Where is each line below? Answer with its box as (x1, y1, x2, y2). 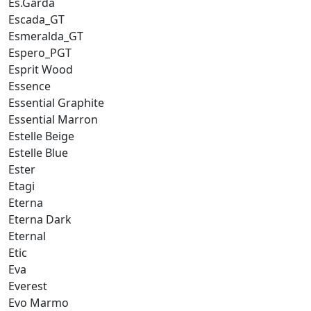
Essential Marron (8, 111, 98, 127)
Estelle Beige (8, 128, 74, 144)
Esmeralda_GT (8, 28, 83, 44)
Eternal (8, 228, 46, 244)
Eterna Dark (8, 211, 72, 227)
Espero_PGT (8, 44, 72, 60)
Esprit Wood (8, 61, 73, 77)
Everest (8, 278, 47, 294)
